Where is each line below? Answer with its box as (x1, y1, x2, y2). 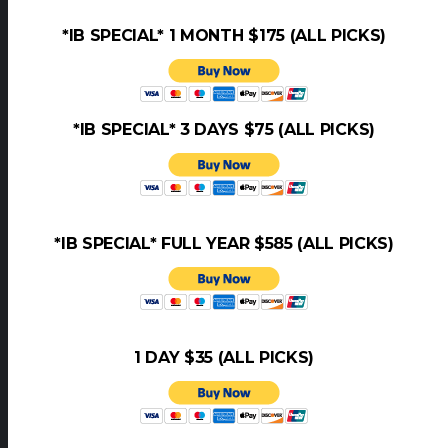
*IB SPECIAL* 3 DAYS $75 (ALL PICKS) (73, 119, 375, 139)
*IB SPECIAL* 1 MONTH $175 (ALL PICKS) (61, 25, 387, 45)
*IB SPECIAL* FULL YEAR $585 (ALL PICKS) (54, 233, 394, 253)
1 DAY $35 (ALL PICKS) (133, 347, 315, 367)
